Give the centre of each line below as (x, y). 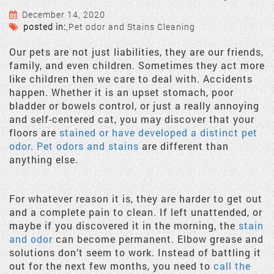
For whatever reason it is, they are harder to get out (136, 198)
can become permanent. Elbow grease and (158, 239)
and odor (31, 239)
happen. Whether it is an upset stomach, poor (121, 92)
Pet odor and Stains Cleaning (132, 27)
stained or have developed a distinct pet (158, 132)
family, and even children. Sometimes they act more (137, 65)
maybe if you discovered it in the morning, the (124, 225)
